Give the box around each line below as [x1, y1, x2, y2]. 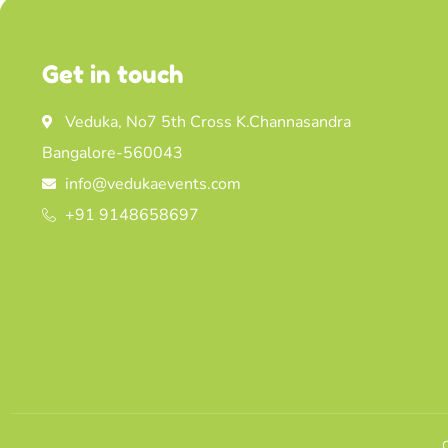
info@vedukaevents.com [64, 173, 241, 196]
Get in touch [42, 60, 184, 90]
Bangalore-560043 [42, 142, 183, 165]
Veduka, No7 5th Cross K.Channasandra [64, 111, 351, 134]
